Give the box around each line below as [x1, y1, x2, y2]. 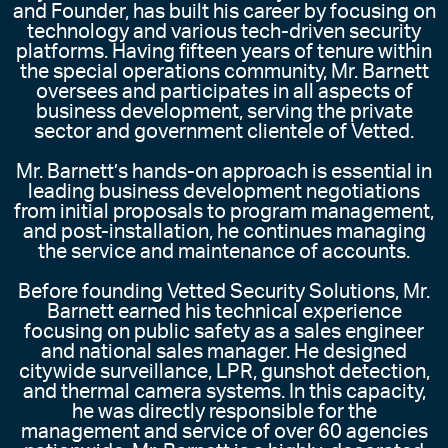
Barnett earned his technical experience [46, 302, 402, 323]
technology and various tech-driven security [27, 22, 421, 43]
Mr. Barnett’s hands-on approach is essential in [16, 162, 432, 183]
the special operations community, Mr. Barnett [19, 62, 429, 83]
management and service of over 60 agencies [20, 422, 428, 443]
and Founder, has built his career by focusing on [12, 2, 436, 23]
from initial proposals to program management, [14, 202, 434, 223]
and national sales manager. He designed [41, 342, 407, 363]
